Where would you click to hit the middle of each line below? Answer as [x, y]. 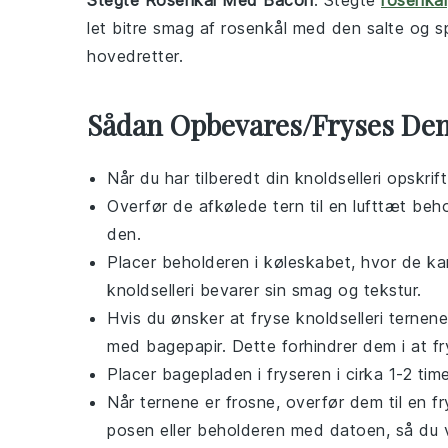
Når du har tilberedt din [201, 178]
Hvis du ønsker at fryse [201, 318]
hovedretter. [135, 56]
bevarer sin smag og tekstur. [308, 290]
